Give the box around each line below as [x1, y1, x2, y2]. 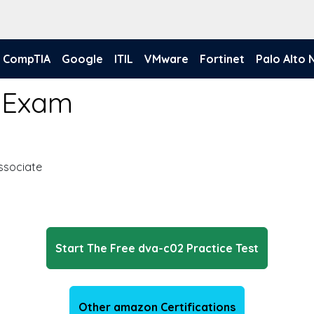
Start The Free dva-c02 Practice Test [55, 241, 259, 255]
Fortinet [200, 52, 245, 66]
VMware [144, 52, 189, 66]
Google [62, 52, 103, 66]
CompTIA [3, 52, 50, 66]
